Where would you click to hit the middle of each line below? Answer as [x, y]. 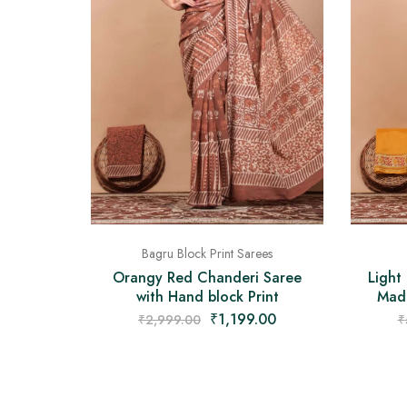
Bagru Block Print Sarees [207, 253]
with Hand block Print [207, 296]
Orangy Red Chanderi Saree [207, 277]
